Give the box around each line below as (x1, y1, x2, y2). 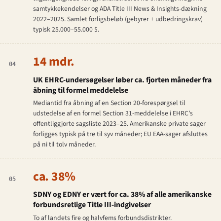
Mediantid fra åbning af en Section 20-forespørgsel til (33, 98, 185, 109)
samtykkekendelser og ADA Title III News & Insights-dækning (33, 4, 207, 14)
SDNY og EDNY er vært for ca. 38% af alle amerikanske (33, 189, 212, 200)
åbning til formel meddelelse (33, 84, 128, 96)
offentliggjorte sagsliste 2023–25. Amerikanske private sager (33, 119, 206, 129)
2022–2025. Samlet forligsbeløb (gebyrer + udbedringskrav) (33, 14, 203, 25)
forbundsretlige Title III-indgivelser (33, 199, 151, 211)
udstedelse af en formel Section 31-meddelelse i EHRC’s (33, 109, 193, 119)
